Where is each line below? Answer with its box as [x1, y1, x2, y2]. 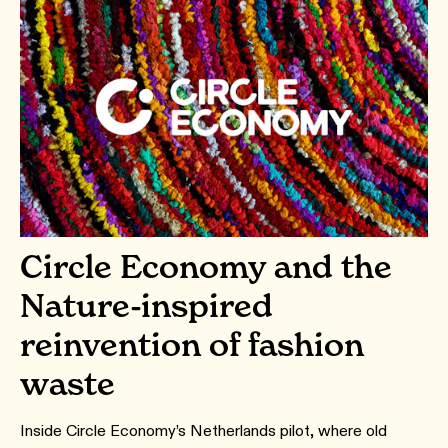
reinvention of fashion [20, 325, 364, 365]
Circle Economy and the [20, 247, 392, 287]
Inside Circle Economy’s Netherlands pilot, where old [20, 421, 387, 441]
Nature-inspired [20, 286, 273, 326]
